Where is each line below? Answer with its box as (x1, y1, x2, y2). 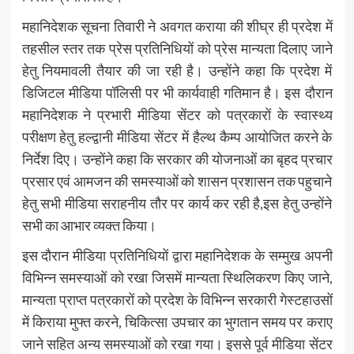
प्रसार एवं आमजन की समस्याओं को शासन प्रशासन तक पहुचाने (21, 172, 333, 190)
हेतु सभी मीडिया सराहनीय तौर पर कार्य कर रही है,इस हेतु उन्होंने (21, 194, 333, 213)
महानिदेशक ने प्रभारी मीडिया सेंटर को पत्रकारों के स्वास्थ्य (21, 106, 333, 124)
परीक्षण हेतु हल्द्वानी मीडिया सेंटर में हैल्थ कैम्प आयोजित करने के (21, 128, 333, 146)
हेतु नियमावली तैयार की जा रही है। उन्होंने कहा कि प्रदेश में (21, 62, 333, 80)
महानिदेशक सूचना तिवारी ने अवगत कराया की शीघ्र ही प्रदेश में (21, 17, 333, 36)
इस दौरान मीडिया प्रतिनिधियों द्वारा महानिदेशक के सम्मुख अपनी (21, 247, 333, 265)
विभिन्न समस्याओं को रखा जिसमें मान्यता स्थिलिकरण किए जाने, (21, 269, 333, 287)
